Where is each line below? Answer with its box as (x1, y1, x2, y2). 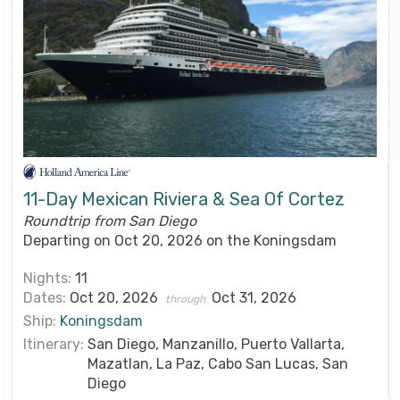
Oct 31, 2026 (212, 288, 296, 306)
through (165, 292, 208, 305)
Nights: (23, 269, 75, 287)
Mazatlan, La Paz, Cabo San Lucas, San (87, 354, 348, 372)
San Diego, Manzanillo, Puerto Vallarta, (87, 335, 345, 353)
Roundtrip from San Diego (23, 212, 196, 229)
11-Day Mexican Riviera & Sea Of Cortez (23, 187, 345, 210)
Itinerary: (23, 335, 84, 353)
